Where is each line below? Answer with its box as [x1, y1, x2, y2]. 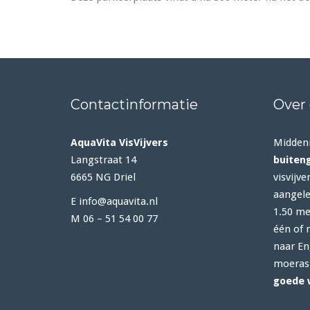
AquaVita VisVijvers [71, 136, 168, 149]
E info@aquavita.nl [71, 195, 158, 208]
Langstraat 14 [71, 154, 136, 166]
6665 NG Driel [71, 171, 136, 183]
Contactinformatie [71, 96, 198, 113]
